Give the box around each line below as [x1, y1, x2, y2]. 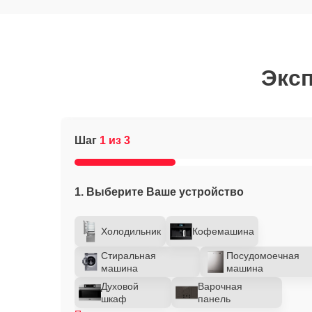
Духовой [101, 281, 139, 292]
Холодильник [101, 226, 161, 237]
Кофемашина [192, 226, 255, 237]
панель [198, 293, 231, 304]
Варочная [198, 281, 242, 292]
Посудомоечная [226, 250, 299, 261]
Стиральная [101, 250, 156, 261]
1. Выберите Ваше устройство [75, 186, 244, 198]
